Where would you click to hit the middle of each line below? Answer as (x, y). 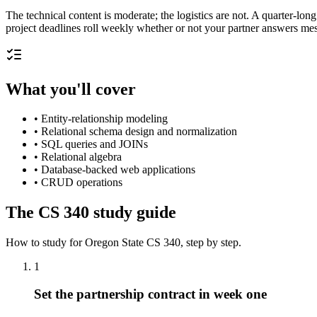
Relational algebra (81, 157)
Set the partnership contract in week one (150, 294)
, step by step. (211, 243)
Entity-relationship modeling (104, 119)
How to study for (45, 243)
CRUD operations (82, 183)
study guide (133, 213)
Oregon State (114, 243)
